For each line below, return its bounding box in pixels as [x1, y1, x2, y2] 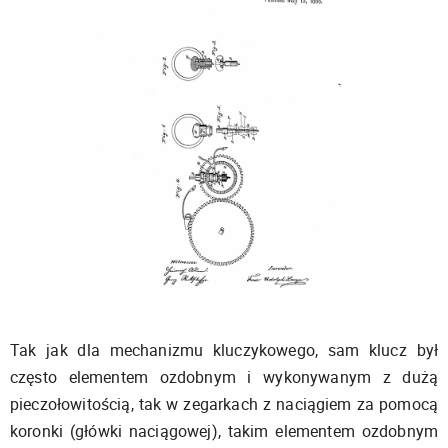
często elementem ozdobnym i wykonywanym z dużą [10, 365, 438, 388]
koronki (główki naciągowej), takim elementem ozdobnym [10, 419, 438, 442]
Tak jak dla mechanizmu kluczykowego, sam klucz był [10, 338, 438, 361]
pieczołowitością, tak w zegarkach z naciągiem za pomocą [10, 392, 438, 415]
